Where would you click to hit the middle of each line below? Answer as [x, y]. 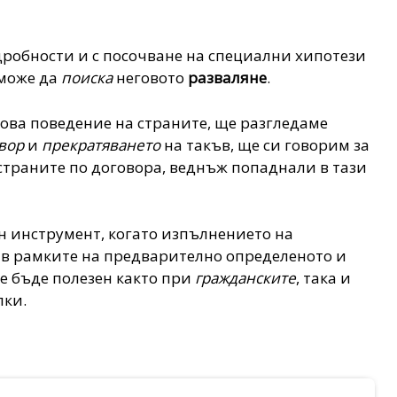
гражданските [246, 278]
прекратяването [101, 144]
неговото [151, 78]
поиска [87, 78]
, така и [324, 278]
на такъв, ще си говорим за [265, 144]
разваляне [228, 78]
